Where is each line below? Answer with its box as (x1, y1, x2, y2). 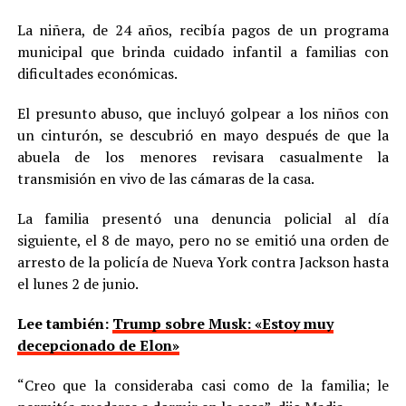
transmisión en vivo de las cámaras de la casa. (16, 168, 314, 188)
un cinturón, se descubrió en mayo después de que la (16, 124, 390, 145)
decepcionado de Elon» (16, 334, 179, 355)
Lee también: (16, 313, 112, 333)
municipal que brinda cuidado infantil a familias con (16, 41, 390, 62)
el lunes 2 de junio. (16, 273, 139, 294)
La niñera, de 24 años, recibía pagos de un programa (16, 19, 390, 40)
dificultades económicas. (16, 63, 178, 83)
